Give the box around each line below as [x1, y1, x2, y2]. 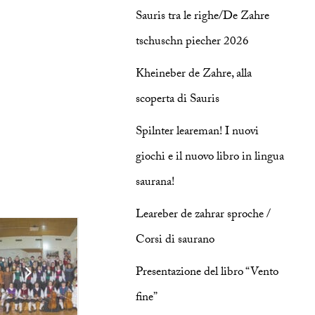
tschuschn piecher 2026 [136, 32, 250, 53]
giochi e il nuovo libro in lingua [136, 148, 285, 168]
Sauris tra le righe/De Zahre [136, 7, 270, 27]
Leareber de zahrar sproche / [136, 205, 271, 226]
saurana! [136, 173, 175, 193]
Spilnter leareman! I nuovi [136, 122, 259, 143]
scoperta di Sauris [136, 90, 220, 110]
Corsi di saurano [136, 231, 215, 251]
